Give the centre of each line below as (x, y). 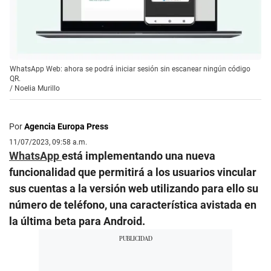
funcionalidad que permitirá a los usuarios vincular (133, 172)
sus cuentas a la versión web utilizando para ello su (134, 188)
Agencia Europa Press (66, 126)
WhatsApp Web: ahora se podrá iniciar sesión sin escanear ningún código (130, 69)
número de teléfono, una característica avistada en (133, 204)
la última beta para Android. (77, 221)
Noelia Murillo (37, 88)
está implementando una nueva (139, 155)
